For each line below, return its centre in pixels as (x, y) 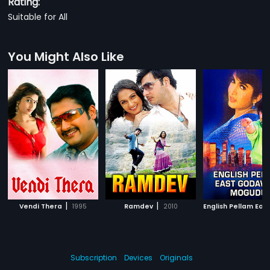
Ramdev (138, 206)
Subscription (93, 258)
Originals (176, 258)
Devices (138, 258)
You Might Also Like (66, 57)
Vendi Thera (41, 206)
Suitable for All (38, 17)
